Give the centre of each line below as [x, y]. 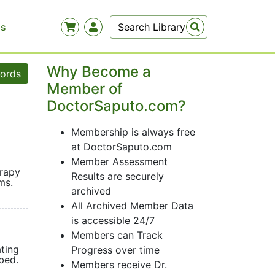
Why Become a [99, 72]
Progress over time [115, 250]
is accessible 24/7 [113, 220]
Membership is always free [133, 132]
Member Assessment [119, 161]
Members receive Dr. [119, 265]
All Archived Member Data [132, 206]
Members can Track [117, 235]
